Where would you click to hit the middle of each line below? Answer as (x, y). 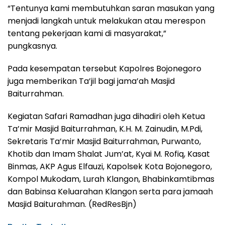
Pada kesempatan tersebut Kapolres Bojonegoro (104, 68)
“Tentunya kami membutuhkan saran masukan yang (111, 8)
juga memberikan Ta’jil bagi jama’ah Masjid (91, 81)
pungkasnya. (32, 46)
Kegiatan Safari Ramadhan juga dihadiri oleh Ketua (106, 116)
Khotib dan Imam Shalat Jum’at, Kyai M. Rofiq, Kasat (109, 154)
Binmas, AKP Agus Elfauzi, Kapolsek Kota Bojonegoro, (110, 166)
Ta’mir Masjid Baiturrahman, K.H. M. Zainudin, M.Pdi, (105, 129)
